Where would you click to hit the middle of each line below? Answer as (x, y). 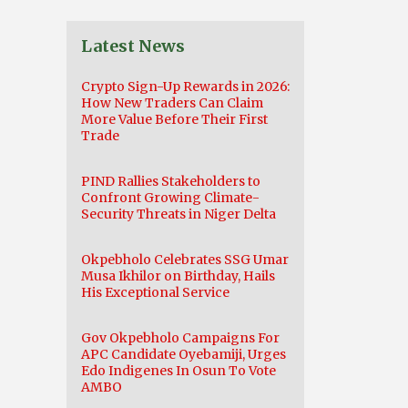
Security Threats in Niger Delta (178, 214)
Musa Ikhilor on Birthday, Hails (178, 276)
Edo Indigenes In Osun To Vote (178, 371)
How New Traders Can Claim (172, 103)
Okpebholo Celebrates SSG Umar (185, 260)
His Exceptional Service (155, 292)
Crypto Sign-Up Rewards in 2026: (185, 87)
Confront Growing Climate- (170, 198)
